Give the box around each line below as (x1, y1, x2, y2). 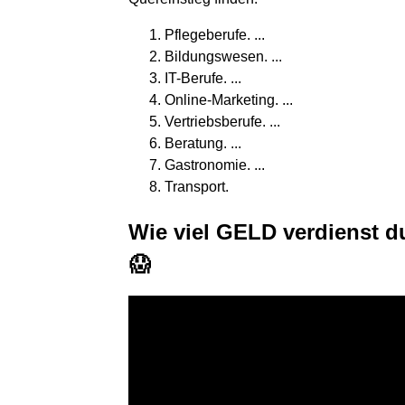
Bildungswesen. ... (165, 49, 282, 64)
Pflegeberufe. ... (165, 27, 265, 42)
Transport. (165, 179, 229, 194)
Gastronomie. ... (165, 157, 265, 173)
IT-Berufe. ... (165, 71, 241, 86)
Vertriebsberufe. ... (165, 114, 280, 129)
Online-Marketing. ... (165, 92, 293, 108)
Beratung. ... (165, 136, 241, 151)
